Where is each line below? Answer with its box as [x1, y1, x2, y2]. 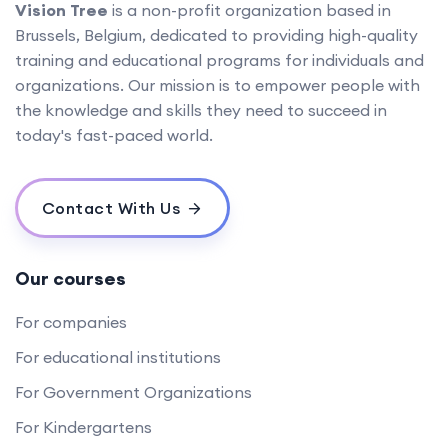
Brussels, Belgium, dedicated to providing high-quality [15, 24, 418, 45]
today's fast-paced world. [15, 124, 213, 145]
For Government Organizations [15, 381, 252, 402]
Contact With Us [41, 197, 180, 218]
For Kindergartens [15, 416, 152, 437]
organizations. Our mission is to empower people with [15, 74, 420, 95]
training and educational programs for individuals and [15, 49, 424, 70]
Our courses [15, 266, 126, 290]
